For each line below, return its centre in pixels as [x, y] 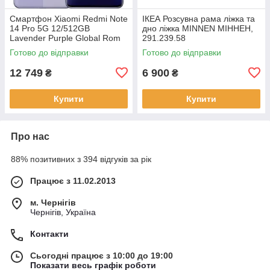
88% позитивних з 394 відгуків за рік [81, 159]
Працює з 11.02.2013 [73, 181]
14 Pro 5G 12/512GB [50, 28]
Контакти [49, 234]
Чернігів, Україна [63, 212]
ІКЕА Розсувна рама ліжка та [199, 18]
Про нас [30, 136]
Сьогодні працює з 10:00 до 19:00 [102, 255]
